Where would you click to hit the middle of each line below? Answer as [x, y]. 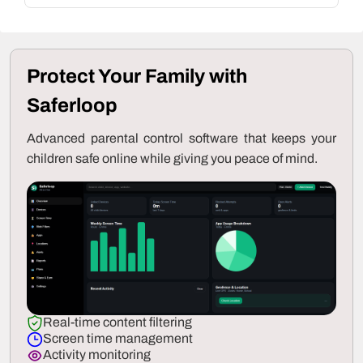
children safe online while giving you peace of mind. [172, 159]
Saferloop [72, 106]
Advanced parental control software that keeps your [181, 139]
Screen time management [118, 338]
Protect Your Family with [137, 77]
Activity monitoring [97, 354]
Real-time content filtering [117, 322]
